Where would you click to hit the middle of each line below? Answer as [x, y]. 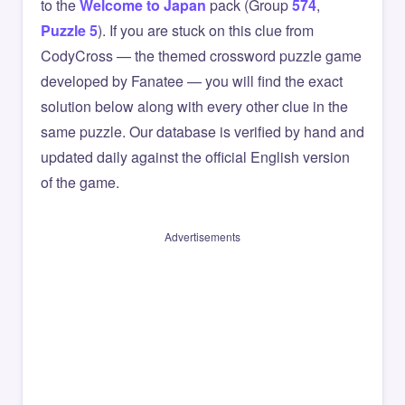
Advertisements [202, 236]
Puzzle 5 [69, 30]
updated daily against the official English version [195, 157]
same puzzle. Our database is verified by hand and [202, 132]
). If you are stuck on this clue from [206, 30]
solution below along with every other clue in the [194, 106]
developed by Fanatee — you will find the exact [192, 81]
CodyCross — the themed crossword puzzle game [201, 56]
